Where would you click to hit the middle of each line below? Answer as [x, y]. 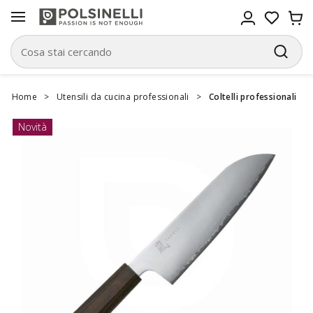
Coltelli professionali [253, 97]
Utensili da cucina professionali [123, 97]
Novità [32, 127]
